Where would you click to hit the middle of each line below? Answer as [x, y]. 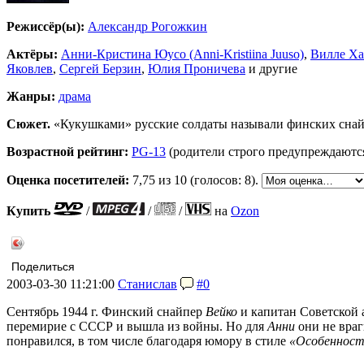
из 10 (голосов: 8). [208, 180]
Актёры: [32, 54]
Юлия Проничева [197, 68]
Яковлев [30, 68]
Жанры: [31, 96]
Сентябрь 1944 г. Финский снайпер [106, 311]
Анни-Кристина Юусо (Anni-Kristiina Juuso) [182, 54]
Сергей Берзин [100, 68]
